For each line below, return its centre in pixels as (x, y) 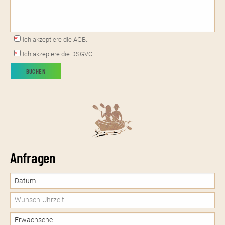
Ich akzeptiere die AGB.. (56, 39)
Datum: (21, 179)
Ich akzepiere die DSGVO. (58, 54)
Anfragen (33, 158)
